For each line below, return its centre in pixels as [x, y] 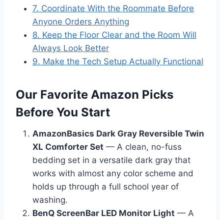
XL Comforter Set [68, 147]
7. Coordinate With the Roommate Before [113, 8]
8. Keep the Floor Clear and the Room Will [114, 35]
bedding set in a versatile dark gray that [111, 160]
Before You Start [63, 112]
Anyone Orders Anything [81, 21]
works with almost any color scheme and [113, 173]
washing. [50, 200]
